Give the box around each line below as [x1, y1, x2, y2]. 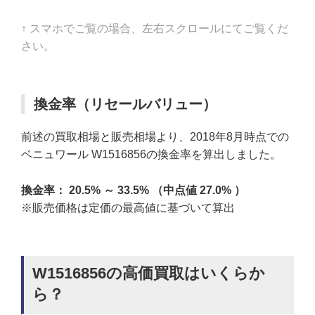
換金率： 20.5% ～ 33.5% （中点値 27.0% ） [21, 184, 245, 196]
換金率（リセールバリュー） [34, 96, 217, 112]
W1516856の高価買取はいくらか [32, 264, 265, 282]
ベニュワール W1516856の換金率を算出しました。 [21, 148, 281, 161]
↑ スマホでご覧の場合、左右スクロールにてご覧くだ [21, 22, 288, 35]
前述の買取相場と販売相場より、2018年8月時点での [21, 131, 289, 143]
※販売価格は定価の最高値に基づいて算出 [21, 201, 235, 214]
